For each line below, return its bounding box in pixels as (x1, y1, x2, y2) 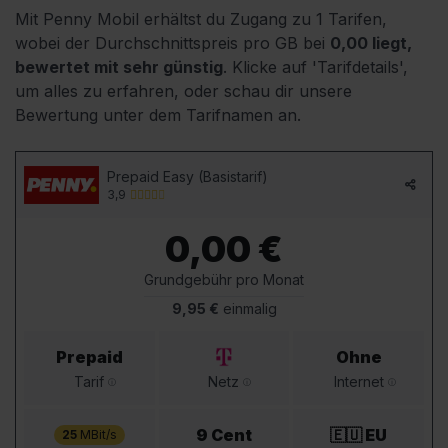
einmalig (218, 300, 277, 317)
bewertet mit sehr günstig (15, 57, 223, 77)
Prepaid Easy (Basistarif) (107, 167, 268, 185)
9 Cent (195, 425, 252, 445)
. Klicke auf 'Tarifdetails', (223, 57, 408, 77)
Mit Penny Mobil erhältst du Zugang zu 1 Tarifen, (15, 9, 387, 29)
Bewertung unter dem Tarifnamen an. (15, 105, 301, 125)
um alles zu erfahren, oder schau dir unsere (15, 81, 352, 101)
